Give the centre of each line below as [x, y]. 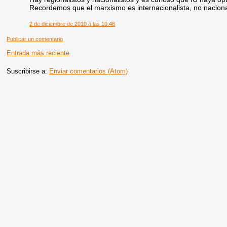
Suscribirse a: [28, 71]
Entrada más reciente [38, 53]
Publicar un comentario [35, 39]
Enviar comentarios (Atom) [89, 71]
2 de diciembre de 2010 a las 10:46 [72, 24]
